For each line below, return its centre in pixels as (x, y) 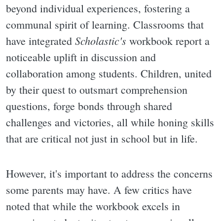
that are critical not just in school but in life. (102, 138)
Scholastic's (101, 40)
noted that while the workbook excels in (93, 206)
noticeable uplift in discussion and (81, 57)
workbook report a (168, 40)
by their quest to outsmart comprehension (97, 89)
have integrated (40, 40)
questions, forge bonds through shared (89, 106)
